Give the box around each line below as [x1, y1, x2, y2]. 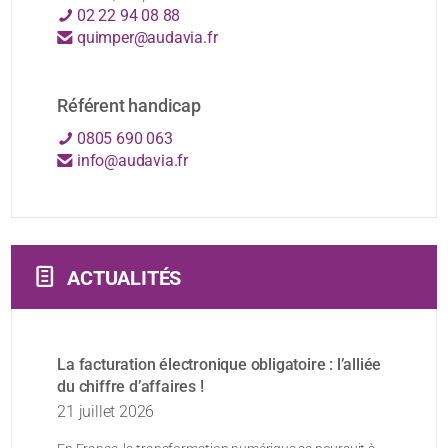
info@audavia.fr [73, 151, 189, 171]
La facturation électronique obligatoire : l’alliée [57, 355, 382, 375]
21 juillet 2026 [57, 402, 155, 422]
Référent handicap [57, 95, 201, 117]
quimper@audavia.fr [73, 28, 218, 48]
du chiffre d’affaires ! [57, 377, 204, 397]
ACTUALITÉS [67, 266, 182, 291]
